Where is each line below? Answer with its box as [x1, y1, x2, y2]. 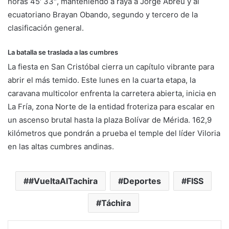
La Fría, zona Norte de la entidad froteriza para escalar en [8, 101, 215, 111]
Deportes [123, 175, 161, 186]
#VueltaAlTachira [28, 175, 98, 186]
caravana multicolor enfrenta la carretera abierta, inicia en [8, 88, 216, 98]
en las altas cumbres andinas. [8, 141, 114, 151]
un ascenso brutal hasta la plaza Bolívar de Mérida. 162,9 [8, 114, 212, 125]
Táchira [101, 197, 131, 208]
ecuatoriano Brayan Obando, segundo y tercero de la [8, 10, 198, 20]
